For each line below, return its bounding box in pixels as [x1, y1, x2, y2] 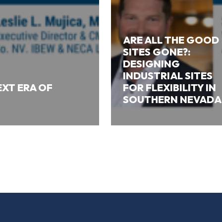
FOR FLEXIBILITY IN [123, 81, 216, 94]
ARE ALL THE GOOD [123, 33, 219, 46]
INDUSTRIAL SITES [123, 69, 213, 82]
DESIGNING [123, 57, 180, 70]
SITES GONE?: [123, 45, 191, 58]
